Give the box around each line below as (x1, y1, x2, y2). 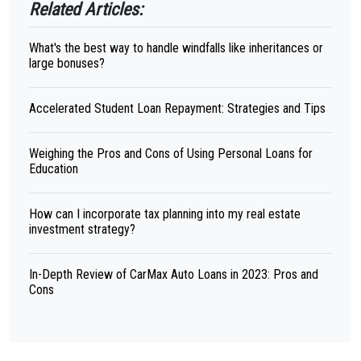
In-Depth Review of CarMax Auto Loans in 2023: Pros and (29, 267, 318, 282)
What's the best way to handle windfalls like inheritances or (29, 40, 323, 56)
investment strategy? (29, 222, 135, 237)
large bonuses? (29, 56, 105, 71)
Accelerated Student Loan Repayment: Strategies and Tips (29, 101, 326, 116)
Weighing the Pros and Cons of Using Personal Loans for (29, 146, 313, 161)
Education (29, 161, 78, 176)
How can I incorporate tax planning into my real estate (29, 206, 301, 222)
